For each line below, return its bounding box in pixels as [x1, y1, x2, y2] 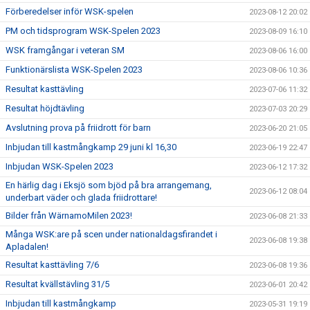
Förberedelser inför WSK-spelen [6, 6, 134, 17]
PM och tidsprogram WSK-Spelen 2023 [6, 26, 161, 36]
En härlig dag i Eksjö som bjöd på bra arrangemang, [6, 180, 212, 190]
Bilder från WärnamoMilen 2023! [6, 210, 132, 221]
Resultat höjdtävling [6, 103, 84, 113]
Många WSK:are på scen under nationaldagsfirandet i [6, 229, 217, 239]
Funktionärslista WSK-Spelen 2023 [6, 64, 143, 75]
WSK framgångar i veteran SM [6, 45, 125, 55]
